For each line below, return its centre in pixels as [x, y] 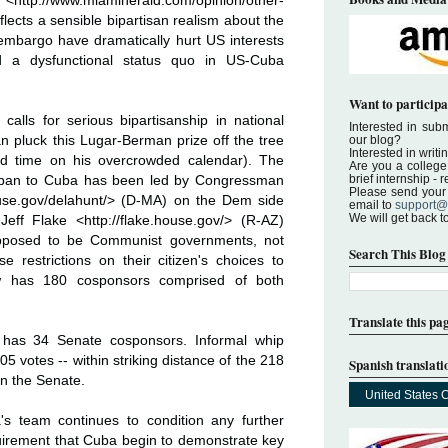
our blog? [375, 139]
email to [372, 204]
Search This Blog [397, 254]
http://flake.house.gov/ [154, 220]
